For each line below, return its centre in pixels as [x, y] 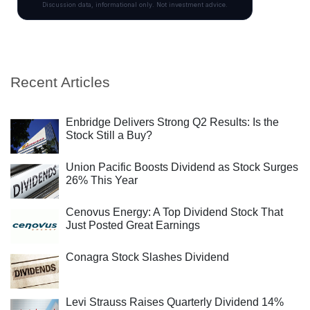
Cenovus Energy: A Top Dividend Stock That [174, 212]
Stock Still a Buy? [109, 135]
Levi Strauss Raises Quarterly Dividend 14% [175, 302]
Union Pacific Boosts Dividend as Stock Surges [182, 167]
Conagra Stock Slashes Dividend [147, 257]
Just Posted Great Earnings [133, 225]
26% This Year [102, 180]
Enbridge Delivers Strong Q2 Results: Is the [172, 122]
